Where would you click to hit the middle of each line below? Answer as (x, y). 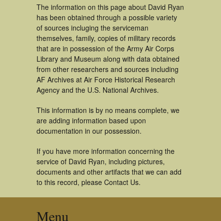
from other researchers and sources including (108, 69)
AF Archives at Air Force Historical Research (106, 79)
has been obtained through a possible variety (107, 17)
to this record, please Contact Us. (89, 182)
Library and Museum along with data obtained (108, 59)
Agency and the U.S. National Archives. (98, 90)
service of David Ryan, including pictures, (101, 161)
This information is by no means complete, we (108, 110)
